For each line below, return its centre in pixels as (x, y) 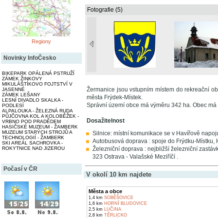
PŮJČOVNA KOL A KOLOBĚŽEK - (40, 116)
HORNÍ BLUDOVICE (125, 203)
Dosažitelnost (106, 121)
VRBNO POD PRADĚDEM (31, 122)
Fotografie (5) (105, 10)
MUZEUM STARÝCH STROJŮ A (37, 132)
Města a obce (105, 191)
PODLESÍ (13, 106)
